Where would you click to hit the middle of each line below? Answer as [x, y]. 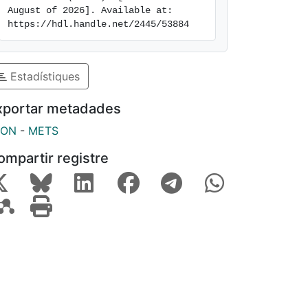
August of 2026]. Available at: [90, 10]
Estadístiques [43, 76]
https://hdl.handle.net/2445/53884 [98, 24]
